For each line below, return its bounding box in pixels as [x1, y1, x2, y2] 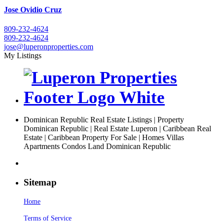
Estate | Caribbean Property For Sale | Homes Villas [24, 133, 184, 142]
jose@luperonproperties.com [4, 42, 93, 51]
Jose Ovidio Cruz [4, 5, 62, 14]
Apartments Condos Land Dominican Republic [24, 142, 171, 151]
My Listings [4, 51, 41, 60]
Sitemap [24, 177, 57, 187]
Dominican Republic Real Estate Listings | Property [24, 115, 184, 124]
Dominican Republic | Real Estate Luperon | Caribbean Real [24, 124, 211, 133]
